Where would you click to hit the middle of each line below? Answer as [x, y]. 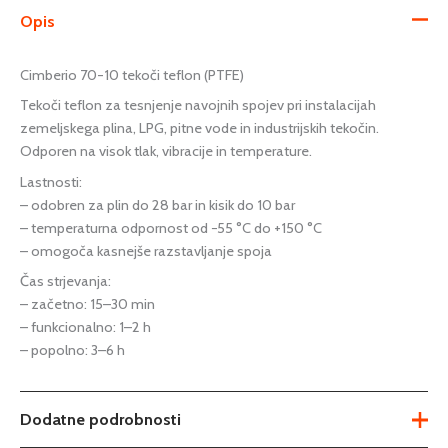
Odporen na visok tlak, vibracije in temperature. [166, 151]
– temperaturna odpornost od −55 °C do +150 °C [171, 227]
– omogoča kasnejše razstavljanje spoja [146, 250]
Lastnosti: [51, 181]
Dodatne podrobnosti [100, 420]
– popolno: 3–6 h [72, 349]
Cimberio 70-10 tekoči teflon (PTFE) [132, 74]
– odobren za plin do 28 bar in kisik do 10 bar [157, 204]
